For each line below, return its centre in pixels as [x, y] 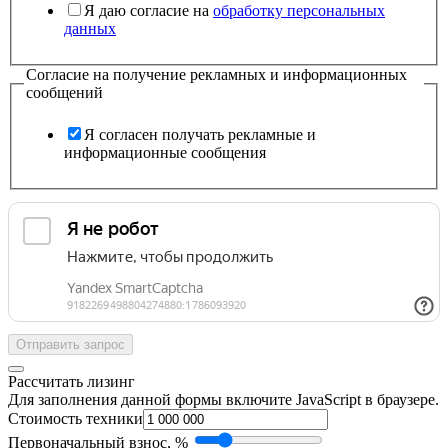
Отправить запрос [70, 344]
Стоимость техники [75, 418]
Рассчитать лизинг [71, 381]
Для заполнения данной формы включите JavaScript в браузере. [223, 399]
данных [90, 29]
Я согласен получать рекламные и [200, 134]
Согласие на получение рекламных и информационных [216, 75]
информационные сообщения [165, 152]
